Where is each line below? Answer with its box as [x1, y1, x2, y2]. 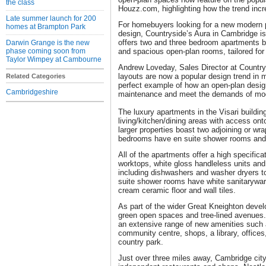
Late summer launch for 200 [6, 14, 96, 23]
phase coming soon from [6, 47, 85, 55]
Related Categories [6, 72, 65, 80]
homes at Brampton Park [6, 23, 85, 31]
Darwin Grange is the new [6, 39, 90, 47]
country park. [118, 237, 163, 246]
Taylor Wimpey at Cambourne [6, 55, 102, 64]
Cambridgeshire [6, 88, 58, 96]
